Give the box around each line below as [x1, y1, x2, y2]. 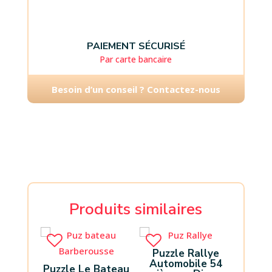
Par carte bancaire [100, 53, 172, 66]
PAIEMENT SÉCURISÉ [86, 39, 185, 53]
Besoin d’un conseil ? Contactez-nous [51, 83, 220, 96]
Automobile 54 [149, 256, 222, 271]
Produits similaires [69, 199, 203, 220]
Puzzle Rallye [152, 246, 219, 260]
